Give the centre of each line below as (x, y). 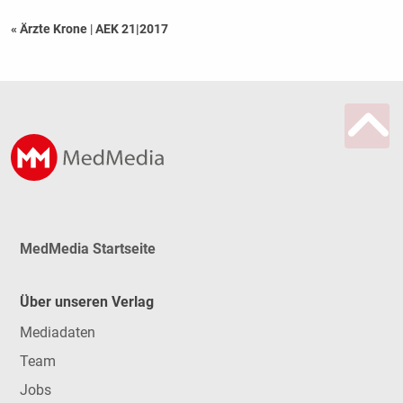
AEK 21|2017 (131, 29)
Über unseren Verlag (86, 301)
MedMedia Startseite (87, 249)
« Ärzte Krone (50, 29)
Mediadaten (57, 333)
